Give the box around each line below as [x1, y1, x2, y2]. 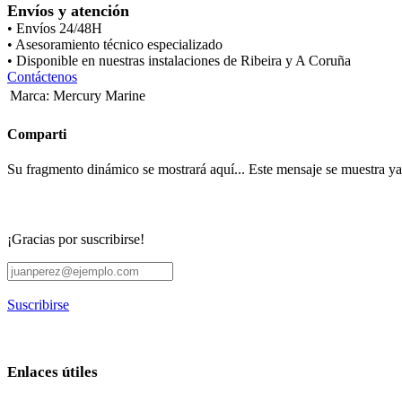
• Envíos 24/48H [7, 21, 102, 37]
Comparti [7, 126, 66, 142]
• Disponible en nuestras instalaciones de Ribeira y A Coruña [7, 53, 351, 69]
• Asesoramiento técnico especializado [7, 37, 223, 53]
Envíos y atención [7, 2, 129, 21]
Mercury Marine [53, 88, 145, 104]
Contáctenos [7, 69, 77, 85]
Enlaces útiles [7, 363, 98, 381]
